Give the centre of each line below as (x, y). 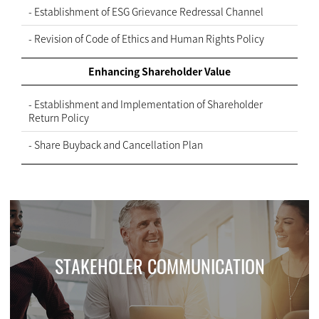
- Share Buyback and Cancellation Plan (116, 145)
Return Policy (59, 117)
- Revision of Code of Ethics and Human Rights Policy (146, 38)
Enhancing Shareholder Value (159, 71)
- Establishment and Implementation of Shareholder (146, 104)
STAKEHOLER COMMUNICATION (159, 266)
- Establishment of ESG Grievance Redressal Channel (146, 11)
